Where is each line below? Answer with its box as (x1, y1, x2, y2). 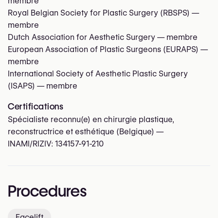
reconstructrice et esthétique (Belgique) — (8, 127, 163, 136)
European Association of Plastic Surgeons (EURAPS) (8, 44, 199, 54)
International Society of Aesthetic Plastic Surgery (8, 69, 188, 78)
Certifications (8, 101, 64, 111)
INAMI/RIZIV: (8, 139, 55, 148)
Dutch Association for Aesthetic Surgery (8, 32, 155, 42)
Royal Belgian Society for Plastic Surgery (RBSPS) (8, 8, 190, 18)
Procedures (8, 182, 87, 200)
